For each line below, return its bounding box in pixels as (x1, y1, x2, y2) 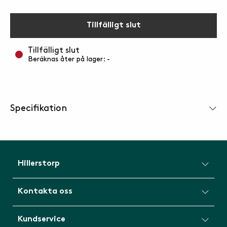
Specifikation (10, 104, 67, 112)
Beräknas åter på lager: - (28, 56, 110, 62)
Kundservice (18, 216, 65, 223)
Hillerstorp (18, 160, 60, 168)
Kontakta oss (18, 188, 72, 196)
